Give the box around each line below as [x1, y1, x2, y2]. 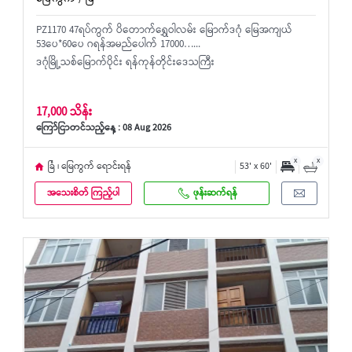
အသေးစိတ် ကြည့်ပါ [47, 185, 119, 202]
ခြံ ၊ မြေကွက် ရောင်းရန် [48, 158, 131, 175]
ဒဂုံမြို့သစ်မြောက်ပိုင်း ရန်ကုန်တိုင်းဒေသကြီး [36, 54, 214, 72]
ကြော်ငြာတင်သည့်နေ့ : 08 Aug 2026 [36, 120, 171, 137]
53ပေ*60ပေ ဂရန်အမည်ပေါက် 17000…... [36, 36, 200, 54]
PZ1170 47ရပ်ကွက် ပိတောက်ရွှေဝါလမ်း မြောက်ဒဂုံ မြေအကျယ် [36, 22, 292, 40]
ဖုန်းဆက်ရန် [193, 185, 237, 202]
